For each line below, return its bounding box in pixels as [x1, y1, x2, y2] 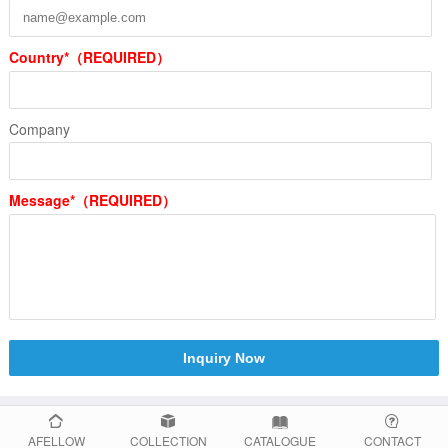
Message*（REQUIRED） [8, 190, 176, 211]
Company [8, 119, 70, 140]
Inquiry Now [182, 350, 265, 367]
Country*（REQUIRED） [8, 47, 170, 68]
